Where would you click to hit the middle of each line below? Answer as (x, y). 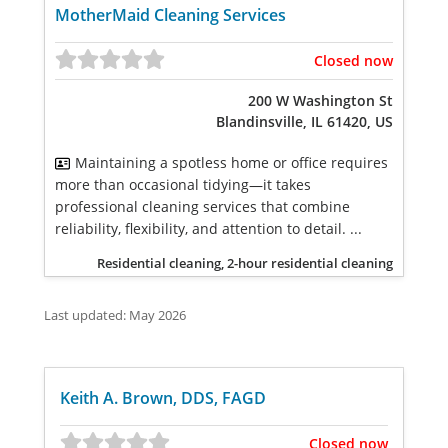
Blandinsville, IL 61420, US (304, 121)
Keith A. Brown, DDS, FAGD (163, 397)
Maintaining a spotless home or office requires (231, 162)
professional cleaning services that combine (202, 206)
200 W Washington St (320, 100)
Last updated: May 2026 (115, 315)
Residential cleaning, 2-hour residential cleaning (245, 263)
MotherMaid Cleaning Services (170, 14)
